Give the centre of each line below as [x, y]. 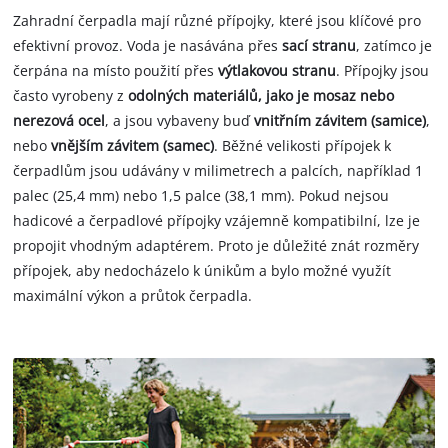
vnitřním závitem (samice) [340, 121]
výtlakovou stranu [277, 71]
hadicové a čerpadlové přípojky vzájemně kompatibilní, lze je [217, 221]
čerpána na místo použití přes [116, 71]
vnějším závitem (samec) [133, 146]
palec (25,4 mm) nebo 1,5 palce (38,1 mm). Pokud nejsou [201, 196]
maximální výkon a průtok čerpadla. [133, 296]
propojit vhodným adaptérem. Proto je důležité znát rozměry [216, 246]
